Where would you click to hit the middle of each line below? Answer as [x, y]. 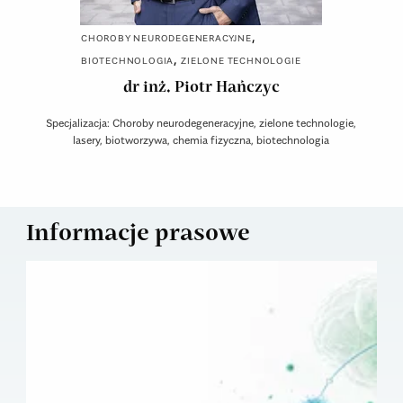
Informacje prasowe [139, 233]
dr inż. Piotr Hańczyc [201, 89]
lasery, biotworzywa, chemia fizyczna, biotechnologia [201, 140]
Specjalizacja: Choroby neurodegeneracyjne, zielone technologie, [201, 123]
